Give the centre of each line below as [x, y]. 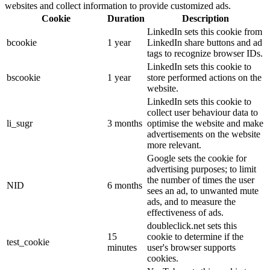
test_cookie [28, 242]
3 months [125, 123]
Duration [126, 18]
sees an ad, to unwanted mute [203, 190]
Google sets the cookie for [197, 158]
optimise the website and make [205, 123]
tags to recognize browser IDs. [205, 53]
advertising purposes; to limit [202, 169]
